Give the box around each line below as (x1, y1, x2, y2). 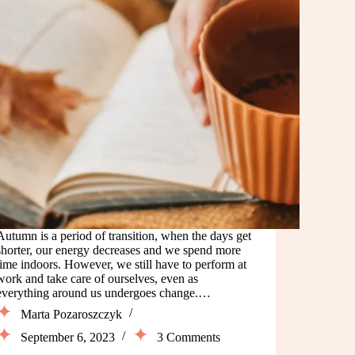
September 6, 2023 (21, 330, 116, 344)
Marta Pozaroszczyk (21, 307, 123, 321)
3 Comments (157, 330, 221, 344)
